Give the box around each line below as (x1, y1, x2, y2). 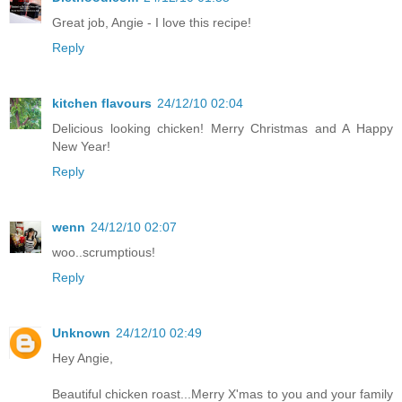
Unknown (52, 325, 110, 340)
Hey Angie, (52, 350, 113, 365)
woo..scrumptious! (52, 244, 155, 259)
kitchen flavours (52, 95, 152, 110)
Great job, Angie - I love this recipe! (52, 14, 251, 30)
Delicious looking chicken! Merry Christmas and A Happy (52, 120, 393, 135)
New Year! (52, 138, 110, 153)
